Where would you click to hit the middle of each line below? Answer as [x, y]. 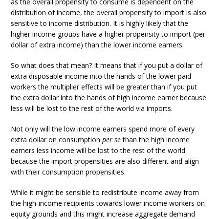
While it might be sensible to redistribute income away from [105, 193]
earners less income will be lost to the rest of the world [98, 151]
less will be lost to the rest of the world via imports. [92, 109]
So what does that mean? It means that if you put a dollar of [107, 66]
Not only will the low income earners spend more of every [103, 129]
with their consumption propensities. [68, 172]
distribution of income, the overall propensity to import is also [109, 13]
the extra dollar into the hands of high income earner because [109, 98]
